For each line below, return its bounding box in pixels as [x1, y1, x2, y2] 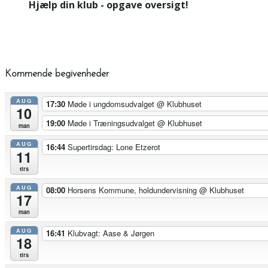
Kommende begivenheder [5, 69, 109, 80]
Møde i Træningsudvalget [67, 117, 157, 129]
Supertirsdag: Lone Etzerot [67, 141, 160, 153]
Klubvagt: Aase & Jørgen [67, 227, 154, 239]
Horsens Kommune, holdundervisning [67, 184, 199, 196]
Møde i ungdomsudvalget [67, 98, 157, 109]
